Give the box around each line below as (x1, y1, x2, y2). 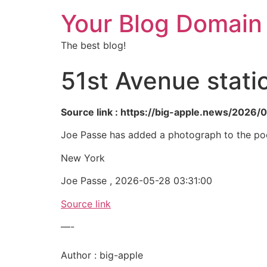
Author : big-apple (61, 249, 143, 261)
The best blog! (61, 39, 126, 51)
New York (61, 151, 105, 164)
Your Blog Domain (61, 9, 262, 38)
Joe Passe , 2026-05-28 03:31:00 (61, 175, 212, 187)
